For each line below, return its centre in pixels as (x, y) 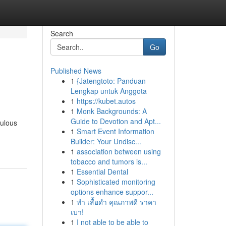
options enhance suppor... (112, 192)
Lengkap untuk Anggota (108, 91)
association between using (119, 151)
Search (62, 33)
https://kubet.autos (106, 101)
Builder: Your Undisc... (106, 141)
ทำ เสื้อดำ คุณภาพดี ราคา (116, 202)
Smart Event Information (115, 131)
